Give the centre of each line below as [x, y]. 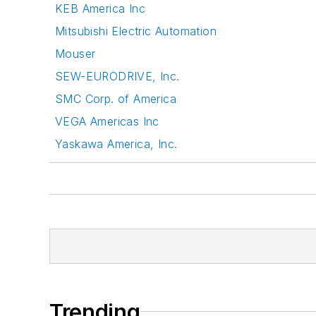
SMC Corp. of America [116, 98]
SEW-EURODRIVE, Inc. [117, 76]
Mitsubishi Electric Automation [136, 31]
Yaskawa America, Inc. [116, 144]
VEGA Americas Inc [107, 121]
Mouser [75, 53]
